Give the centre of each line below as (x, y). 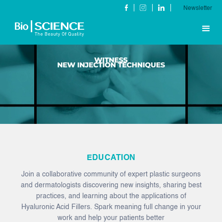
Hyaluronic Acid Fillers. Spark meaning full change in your (111, 207)
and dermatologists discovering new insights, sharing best (111, 185)
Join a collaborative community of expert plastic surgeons (111, 174)
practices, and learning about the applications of (111, 196)
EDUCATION (111, 158)
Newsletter (198, 8)
